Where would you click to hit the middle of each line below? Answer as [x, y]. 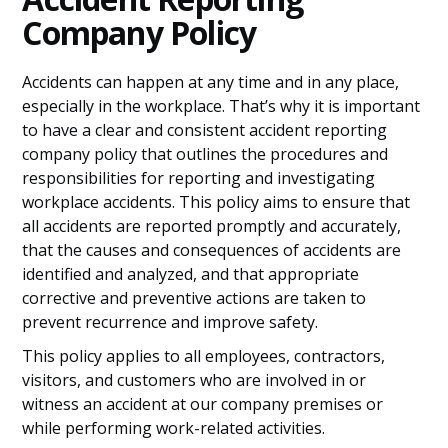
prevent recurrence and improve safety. [170, 322]
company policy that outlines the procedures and [205, 154]
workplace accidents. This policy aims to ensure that [216, 202]
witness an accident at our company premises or [203, 404]
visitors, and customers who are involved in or [194, 380]
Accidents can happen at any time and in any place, [211, 82]
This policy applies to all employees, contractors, [204, 356]
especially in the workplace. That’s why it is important [221, 106]
